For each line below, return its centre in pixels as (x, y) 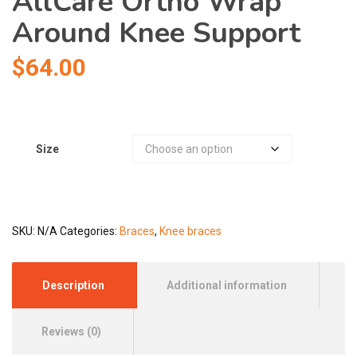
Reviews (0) (71, 332)
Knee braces (190, 231)
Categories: (90, 231)
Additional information (227, 286)
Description (73, 286)
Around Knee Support (156, 33)
